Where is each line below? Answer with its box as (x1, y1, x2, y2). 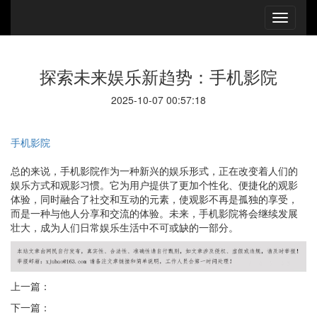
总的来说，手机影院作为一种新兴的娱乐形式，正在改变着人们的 (11, 163, 298, 178)
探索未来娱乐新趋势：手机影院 (40, 64, 277, 88)
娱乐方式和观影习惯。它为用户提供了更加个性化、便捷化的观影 (11, 178, 298, 192)
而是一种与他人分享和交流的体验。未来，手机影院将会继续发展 (11, 206, 298, 220)
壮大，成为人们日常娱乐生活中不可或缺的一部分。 (11, 220, 238, 234)
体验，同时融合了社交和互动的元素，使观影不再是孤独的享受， (11, 192, 298, 206)
